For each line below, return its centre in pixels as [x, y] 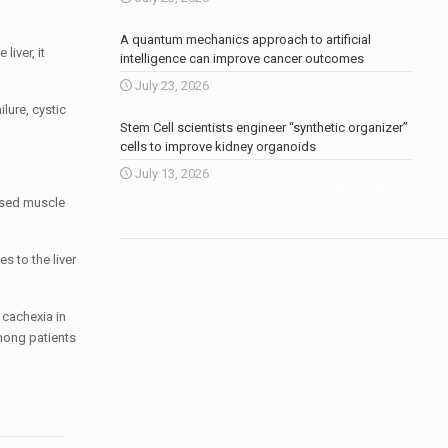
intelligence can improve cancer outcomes [241, 58]
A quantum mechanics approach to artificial [245, 39]
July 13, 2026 [171, 173]
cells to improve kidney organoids [217, 146]
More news [367, 188]
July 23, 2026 [171, 85]
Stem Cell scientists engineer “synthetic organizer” [263, 127]
